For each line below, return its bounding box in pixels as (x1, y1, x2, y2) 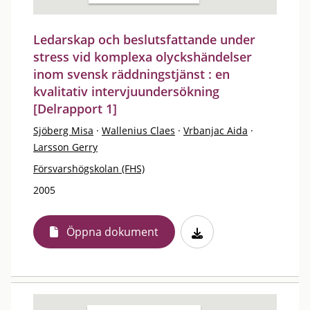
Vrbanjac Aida (183, 124, 248, 137)
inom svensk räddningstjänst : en (33, 66, 230, 82)
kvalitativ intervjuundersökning (33, 83, 219, 100)
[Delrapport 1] (33, 100, 117, 117)
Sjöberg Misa (33, 124, 93, 137)
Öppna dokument (66, 224, 158, 239)
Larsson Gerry (33, 140, 98, 154)
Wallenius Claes (102, 124, 175, 137)
